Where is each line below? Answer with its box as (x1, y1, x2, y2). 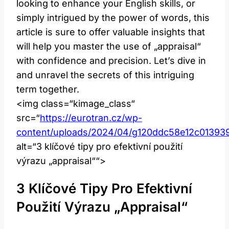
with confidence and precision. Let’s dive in (16, 55, 206, 66)
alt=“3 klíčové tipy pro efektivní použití (16, 141, 182, 152)
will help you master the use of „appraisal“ (16, 40, 201, 52)
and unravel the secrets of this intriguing (16, 69, 194, 80)
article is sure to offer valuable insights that (16, 26, 205, 37)
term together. (16, 83, 79, 95)
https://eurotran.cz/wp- (40, 112, 142, 123)
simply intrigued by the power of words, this (16, 12, 210, 23)
